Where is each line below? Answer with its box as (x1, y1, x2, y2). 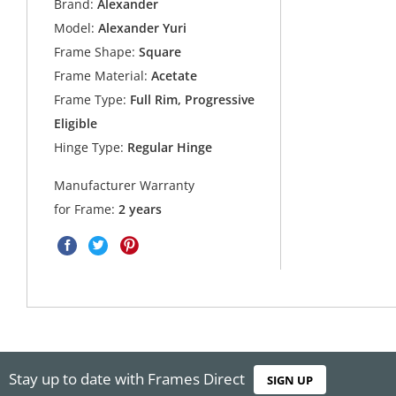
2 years (118, 200, 163, 217)
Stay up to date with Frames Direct (9, 368, 245, 389)
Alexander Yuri (98, 19, 187, 37)
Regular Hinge (124, 139, 213, 156)
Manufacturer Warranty (54, 176, 195, 194)
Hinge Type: (54, 139, 125, 156)
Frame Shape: (54, 43, 136, 61)
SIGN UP (267, 371, 314, 388)
